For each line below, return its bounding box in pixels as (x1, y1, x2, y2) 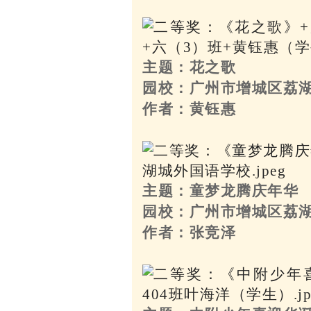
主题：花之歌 (142, 58, 237, 76)
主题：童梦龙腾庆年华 (142, 182, 299, 199)
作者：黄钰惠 (142, 100, 237, 117)
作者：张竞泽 (142, 224, 237, 241)
